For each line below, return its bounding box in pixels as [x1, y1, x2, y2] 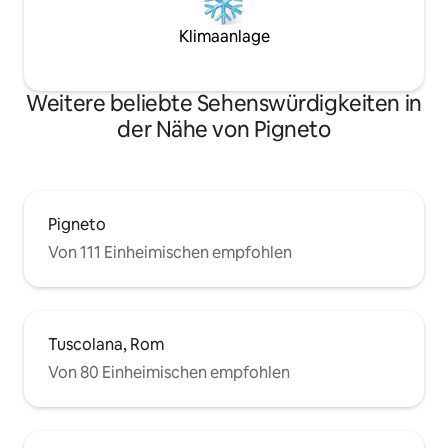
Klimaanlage [178, 26, 270, 48]
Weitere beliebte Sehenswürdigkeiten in [26, 89, 422, 119]
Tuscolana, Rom [48, 334, 164, 356]
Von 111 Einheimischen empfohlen [48, 242, 292, 264]
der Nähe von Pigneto [117, 115, 331, 145]
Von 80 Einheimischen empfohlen [48, 362, 290, 384]
